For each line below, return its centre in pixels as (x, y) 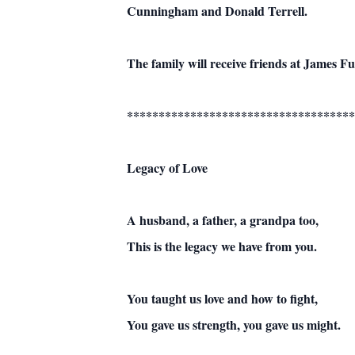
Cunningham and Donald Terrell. (217, 11)
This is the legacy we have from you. (222, 246)
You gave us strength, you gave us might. (234, 324)
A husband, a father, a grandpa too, (223, 220)
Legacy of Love (167, 168)
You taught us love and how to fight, (222, 298)
